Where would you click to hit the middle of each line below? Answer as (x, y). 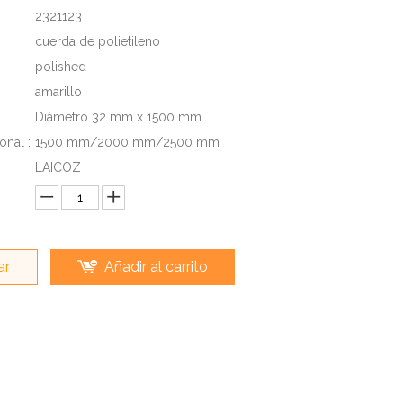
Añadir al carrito (156, 267)
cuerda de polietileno (98, 41)
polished (61, 67)
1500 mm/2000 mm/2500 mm (127, 142)
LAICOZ (58, 167)
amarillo (58, 92)
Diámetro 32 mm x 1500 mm (118, 117)
